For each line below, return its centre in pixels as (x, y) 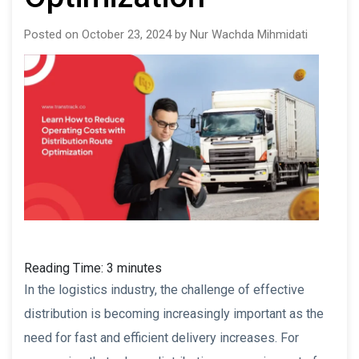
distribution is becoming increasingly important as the (174, 313)
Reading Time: (65, 268)
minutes (139, 268)
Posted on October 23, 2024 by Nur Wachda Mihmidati (166, 34)
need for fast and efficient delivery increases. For (161, 337)
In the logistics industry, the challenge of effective (164, 289)
